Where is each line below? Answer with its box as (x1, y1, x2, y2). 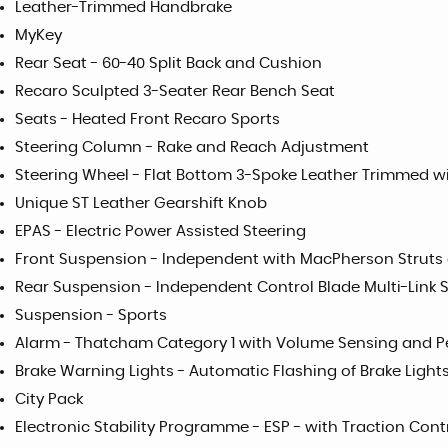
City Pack (15, 392, 83, 408)
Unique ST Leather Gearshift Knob (15, 196, 267, 212)
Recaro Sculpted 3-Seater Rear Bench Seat (15, 84, 335, 100)
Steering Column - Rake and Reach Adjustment (15, 140, 369, 156)
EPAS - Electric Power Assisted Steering (15, 224, 306, 240)
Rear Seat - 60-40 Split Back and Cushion (15, 56, 322, 72)
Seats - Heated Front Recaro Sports (15, 112, 280, 128)
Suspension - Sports (15, 308, 167, 324)
